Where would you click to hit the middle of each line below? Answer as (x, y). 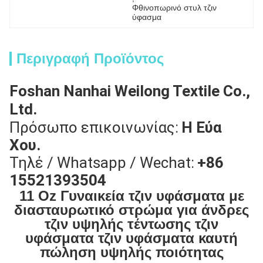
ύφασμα (147, 17)
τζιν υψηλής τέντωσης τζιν (131, 224)
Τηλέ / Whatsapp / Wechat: (102, 163)
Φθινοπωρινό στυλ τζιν (174, 8)
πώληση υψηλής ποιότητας (131, 252)
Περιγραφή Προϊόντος (90, 58)
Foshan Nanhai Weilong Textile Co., (130, 91)
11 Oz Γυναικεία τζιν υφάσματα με (131, 196)
